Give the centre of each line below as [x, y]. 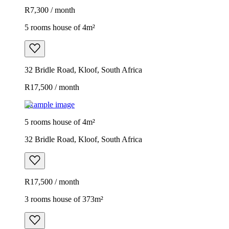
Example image [50, 104]
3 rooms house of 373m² [64, 199]
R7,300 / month [50, 10]
